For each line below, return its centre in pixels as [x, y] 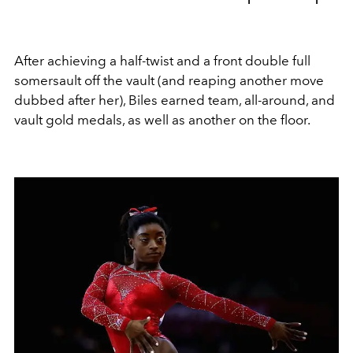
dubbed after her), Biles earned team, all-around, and [175, 100]
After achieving [62, 61]
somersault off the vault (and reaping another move [169, 81]
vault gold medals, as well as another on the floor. [162, 120]
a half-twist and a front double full [210, 61]
